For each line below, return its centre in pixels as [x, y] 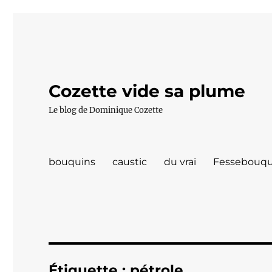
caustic [130, 161]
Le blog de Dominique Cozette [106, 110]
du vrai [180, 161]
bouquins [72, 161]
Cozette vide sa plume [147, 91]
